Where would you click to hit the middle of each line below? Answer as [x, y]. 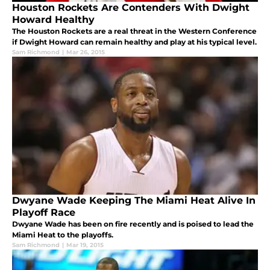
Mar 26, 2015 [86, 52]
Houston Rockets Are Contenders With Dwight [131, 8]
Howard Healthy [53, 20]
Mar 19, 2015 [85, 245]
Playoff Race [44, 213]
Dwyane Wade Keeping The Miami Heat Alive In [134, 201]
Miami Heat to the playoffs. [63, 235]
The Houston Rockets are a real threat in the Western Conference [134, 31]
